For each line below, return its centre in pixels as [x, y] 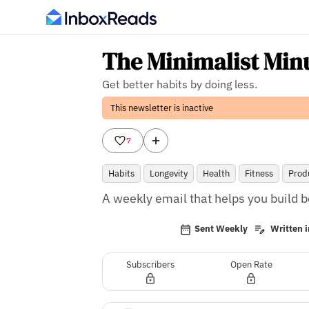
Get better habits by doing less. [179, 84]
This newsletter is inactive [161, 108]
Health [216, 173]
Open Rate [251, 264]
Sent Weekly [221, 229]
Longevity [168, 173]
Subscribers [151, 264]
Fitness [259, 173]
